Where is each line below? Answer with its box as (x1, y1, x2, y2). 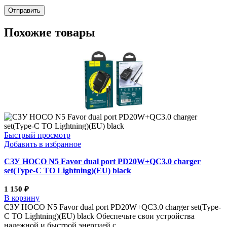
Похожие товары (4, 25, 95, 39)
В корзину (4, 193, 40, 202)
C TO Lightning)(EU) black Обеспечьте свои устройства (4, 211, 195, 220)
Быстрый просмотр (4, 130, 70, 139)
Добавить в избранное (4, 139, 81, 148)
